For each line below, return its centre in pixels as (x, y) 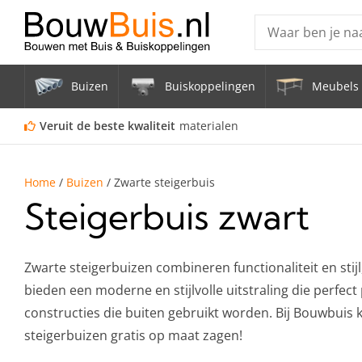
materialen (209, 126)
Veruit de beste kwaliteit (107, 126)
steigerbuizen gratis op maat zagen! (135, 335)
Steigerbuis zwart (167, 217)
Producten (296, 63)
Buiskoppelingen (210, 86)
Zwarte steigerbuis (164, 182)
